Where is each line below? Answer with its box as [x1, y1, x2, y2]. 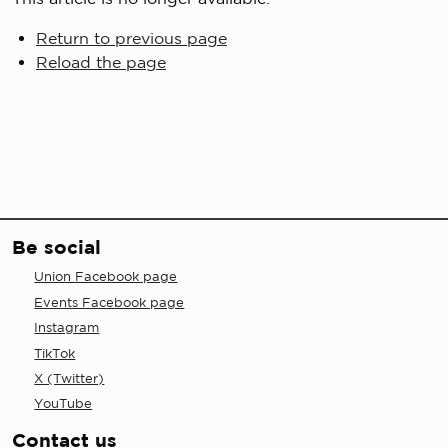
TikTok [34, 345, 76, 361]
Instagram [34, 320, 100, 336]
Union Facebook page [34, 269, 178, 285]
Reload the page [36, 53, 166, 72]
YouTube [34, 396, 93, 412]
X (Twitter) [34, 370, 105, 386]
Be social [12, 236, 101, 259]
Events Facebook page [34, 294, 185, 310]
